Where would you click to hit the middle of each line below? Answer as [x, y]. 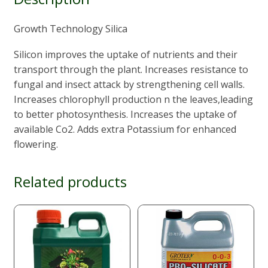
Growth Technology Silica [70, 28]
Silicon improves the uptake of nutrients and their [125, 54]
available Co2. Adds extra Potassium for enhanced [125, 129]
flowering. [36, 144]
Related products [70, 181]
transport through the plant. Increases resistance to [131, 69]
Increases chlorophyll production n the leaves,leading [133, 99]
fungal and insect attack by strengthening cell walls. [129, 84]
